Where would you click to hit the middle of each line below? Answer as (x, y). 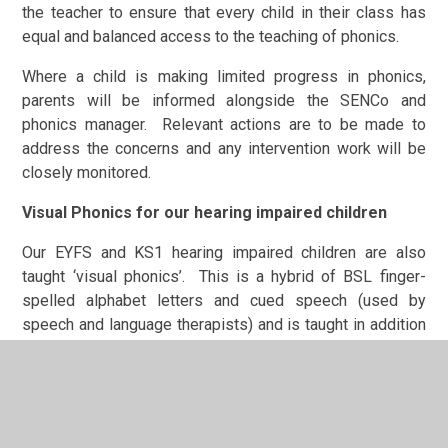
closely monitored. (87, 172)
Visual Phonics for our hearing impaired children (205, 212)
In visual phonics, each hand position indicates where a (224, 436)
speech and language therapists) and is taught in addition (224, 324)
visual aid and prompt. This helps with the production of (224, 372)
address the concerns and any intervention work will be (224, 148)
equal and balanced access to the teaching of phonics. (213, 36)
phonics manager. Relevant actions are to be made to (224, 124)
